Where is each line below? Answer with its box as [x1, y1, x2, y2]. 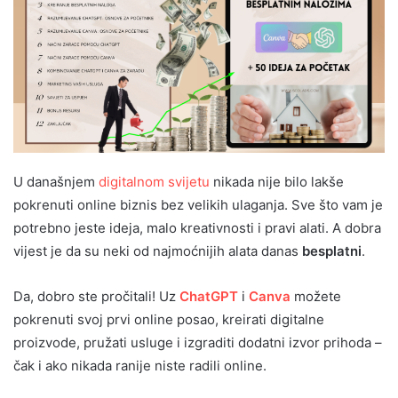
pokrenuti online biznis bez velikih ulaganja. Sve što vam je [13, 195, 383, 213]
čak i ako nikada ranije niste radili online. [13, 356, 267, 374]
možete [291, 287, 341, 305]
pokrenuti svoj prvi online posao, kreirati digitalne [13, 310, 324, 328]
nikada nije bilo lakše [210, 172, 344, 190]
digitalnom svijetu [99, 172, 210, 190]
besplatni [302, 242, 362, 259]
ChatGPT [179, 287, 238, 305]
